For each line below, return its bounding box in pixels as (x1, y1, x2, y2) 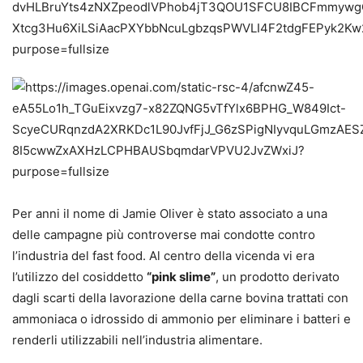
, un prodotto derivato (216, 268, 340, 284)
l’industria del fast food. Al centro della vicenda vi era (12, 247, 314, 263)
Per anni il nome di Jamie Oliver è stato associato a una (12, 205, 327, 221)
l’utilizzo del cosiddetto (12, 268, 147, 284)
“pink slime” (147, 268, 216, 284)
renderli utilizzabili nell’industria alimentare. (12, 331, 263, 348)
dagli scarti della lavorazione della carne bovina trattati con (12, 289, 348, 305)
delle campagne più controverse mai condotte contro (12, 226, 315, 242)
